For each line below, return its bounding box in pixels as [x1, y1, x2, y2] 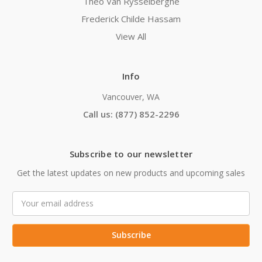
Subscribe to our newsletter [69, 147, 193, 160]
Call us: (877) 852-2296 [82, 108, 180, 120]
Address [12, 204, 44, 215]
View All [116, 30, 146, 42]
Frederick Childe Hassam [81, 12, 181, 25]
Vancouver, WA [102, 91, 160, 102]
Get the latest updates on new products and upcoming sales [17, 167, 245, 178]
